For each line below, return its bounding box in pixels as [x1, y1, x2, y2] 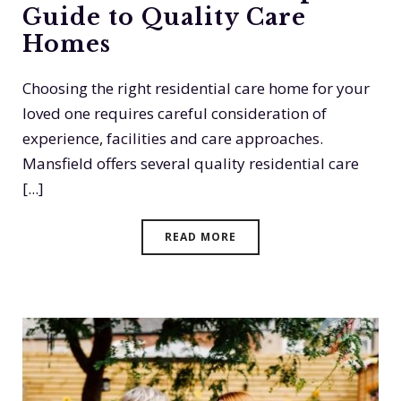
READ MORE [165, 229, 236, 245]
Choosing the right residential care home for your [22, 78, 370, 99]
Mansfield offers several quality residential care [22, 153, 359, 175]
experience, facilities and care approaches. [22, 128, 323, 149]
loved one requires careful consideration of [22, 103, 327, 124]
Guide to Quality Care [22, 4, 306, 32]
